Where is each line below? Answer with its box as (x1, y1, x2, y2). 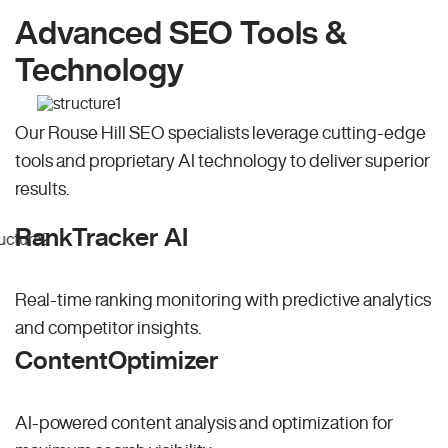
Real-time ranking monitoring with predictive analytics (15, 290, 431, 309)
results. (15, 179, 69, 198)
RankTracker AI (15, 224, 188, 250)
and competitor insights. (15, 318, 201, 337)
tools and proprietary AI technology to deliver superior (15, 151, 430, 170)
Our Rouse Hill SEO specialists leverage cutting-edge (15, 123, 426, 142)
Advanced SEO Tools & (15, 16, 347, 49)
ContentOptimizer (15, 347, 219, 373)
